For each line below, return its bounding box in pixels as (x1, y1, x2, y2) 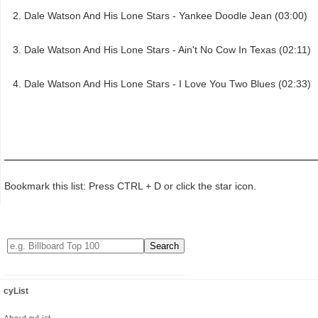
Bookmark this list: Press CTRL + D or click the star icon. (4, 180, 256, 192)
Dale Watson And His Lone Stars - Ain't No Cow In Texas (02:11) (24, 43, 311, 55)
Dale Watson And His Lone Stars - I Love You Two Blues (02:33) (24, 77, 311, 89)
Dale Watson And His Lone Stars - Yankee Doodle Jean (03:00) (24, 9, 307, 21)
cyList (4, 286, 28, 297)
